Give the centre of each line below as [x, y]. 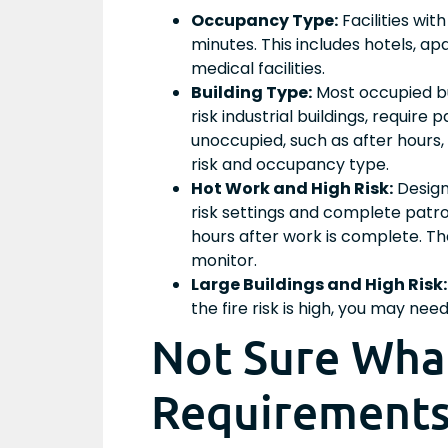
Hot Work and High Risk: [292, 188]
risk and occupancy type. [290, 164]
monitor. [224, 260]
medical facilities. [258, 68]
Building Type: [251, 92]
